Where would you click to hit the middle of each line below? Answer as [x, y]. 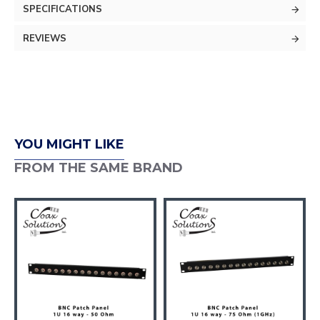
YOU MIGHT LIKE [69, 144]
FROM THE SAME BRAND [99, 168]
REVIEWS [45, 39]
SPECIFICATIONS [62, 9]
